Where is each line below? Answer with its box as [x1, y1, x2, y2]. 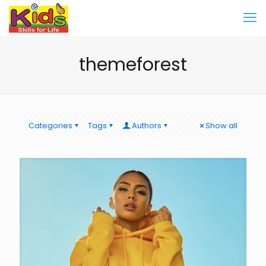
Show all [205, 120, 237, 131]
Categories [28, 120, 72, 131]
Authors [132, 120, 161, 131]
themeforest [79, 52, 187, 77]
